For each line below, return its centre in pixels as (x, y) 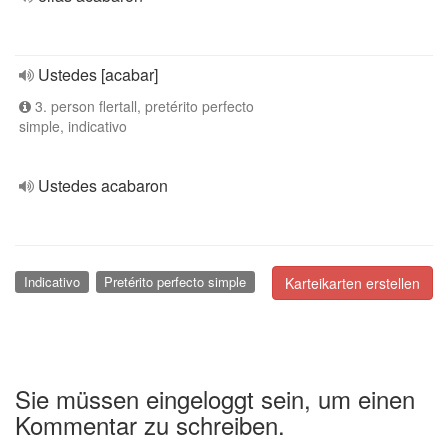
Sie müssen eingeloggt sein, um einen (215, 398)
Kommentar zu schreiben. (150, 424)
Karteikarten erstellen (352, 283)
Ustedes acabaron (103, 185)
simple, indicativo (73, 126)
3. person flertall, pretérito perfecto (142, 106)
